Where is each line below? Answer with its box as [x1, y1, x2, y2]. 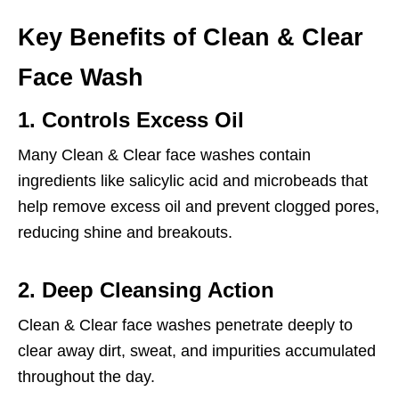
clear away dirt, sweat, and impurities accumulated [18, 342, 376, 360]
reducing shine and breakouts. [18, 224, 232, 241]
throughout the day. [18, 368, 155, 386]
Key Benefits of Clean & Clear [18, 24, 363, 51]
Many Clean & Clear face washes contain [18, 146, 311, 164]
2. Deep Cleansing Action [18, 278, 274, 302]
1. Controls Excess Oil [18, 108, 244, 132]
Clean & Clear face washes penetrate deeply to [18, 316, 353, 334]
